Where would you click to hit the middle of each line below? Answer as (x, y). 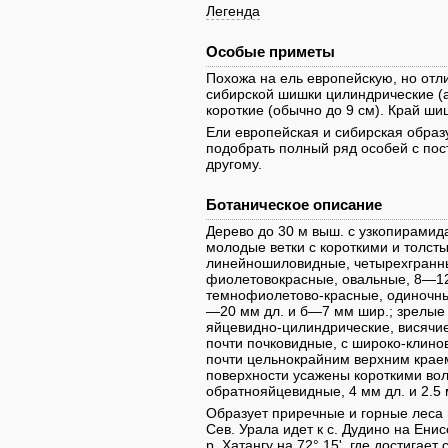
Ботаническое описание (294, 204)
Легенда (233, 11)
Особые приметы (270, 51)
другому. (234, 164)
